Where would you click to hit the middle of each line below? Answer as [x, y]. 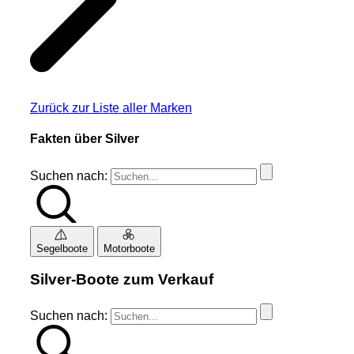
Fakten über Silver [85, 139]
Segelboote [62, 248]
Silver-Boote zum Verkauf [122, 280]
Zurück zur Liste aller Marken [111, 108]
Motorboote [129, 248]
